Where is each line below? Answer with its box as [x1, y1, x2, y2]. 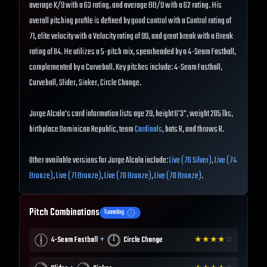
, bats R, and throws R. [162, 123, 224, 137]
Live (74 [215, 154, 237, 168]
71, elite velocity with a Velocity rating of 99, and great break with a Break [29, 30, 233, 44]
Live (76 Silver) [169, 154, 212, 168]
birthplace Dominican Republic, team [29, 123, 135, 137]
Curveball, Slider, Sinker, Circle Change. [29, 76, 141, 91]
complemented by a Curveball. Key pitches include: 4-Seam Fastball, [29, 61, 222, 75]
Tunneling [104, 207, 124, 218]
